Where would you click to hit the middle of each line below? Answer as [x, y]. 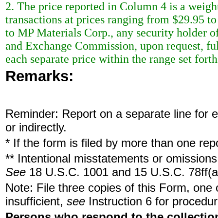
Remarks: [39, 76]
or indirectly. [36, 127]
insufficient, [36, 201]
